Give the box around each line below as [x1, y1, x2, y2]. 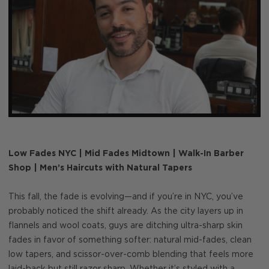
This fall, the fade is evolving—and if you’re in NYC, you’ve [8, 193, 243, 202]
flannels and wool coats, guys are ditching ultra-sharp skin [8, 222, 243, 231]
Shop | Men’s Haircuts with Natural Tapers [8, 163, 192, 172]
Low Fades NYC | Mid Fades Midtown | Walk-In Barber [8, 149, 244, 158]
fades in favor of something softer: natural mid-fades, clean [8, 236, 252, 245]
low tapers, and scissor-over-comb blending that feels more [8, 250, 253, 259]
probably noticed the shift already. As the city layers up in [8, 207, 243, 216]
